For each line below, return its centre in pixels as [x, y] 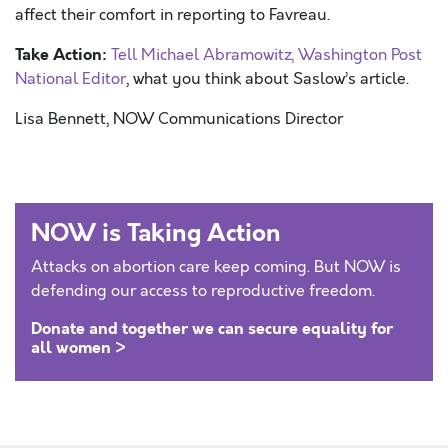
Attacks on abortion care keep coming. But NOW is [216, 267]
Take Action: [61, 54]
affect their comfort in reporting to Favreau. [172, 15]
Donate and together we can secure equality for [212, 328]
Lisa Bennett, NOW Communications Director [179, 119]
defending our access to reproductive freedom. [203, 291]
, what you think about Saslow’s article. [267, 79]
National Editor [70, 79]
